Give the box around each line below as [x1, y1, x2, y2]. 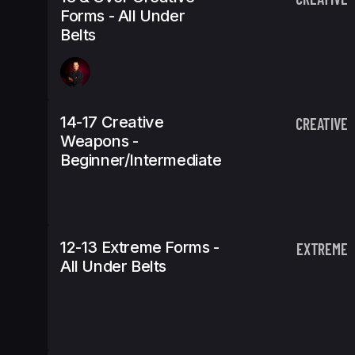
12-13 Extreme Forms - [60, 238, 219, 257]
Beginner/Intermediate [60, 151, 222, 170]
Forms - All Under [60, 6, 185, 25]
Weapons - [60, 132, 139, 151]
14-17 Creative [60, 113, 164, 132]
